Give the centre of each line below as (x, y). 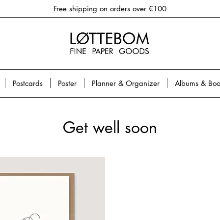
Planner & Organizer (126, 83)
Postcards (28, 83)
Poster (68, 83)
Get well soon (110, 128)
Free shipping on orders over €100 (110, 9)
